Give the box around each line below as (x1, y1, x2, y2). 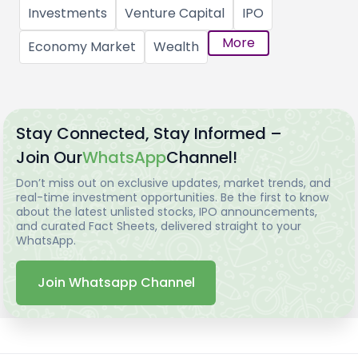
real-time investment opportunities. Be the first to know (16, 189, 329, 205)
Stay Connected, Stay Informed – (16, 121, 283, 145)
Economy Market (28, 37, 136, 56)
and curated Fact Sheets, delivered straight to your (16, 217, 302, 234)
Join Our (16, 145, 83, 169)
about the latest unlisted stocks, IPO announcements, (16, 203, 318, 220)
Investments (28, 3, 107, 22)
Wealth (153, 37, 199, 56)
